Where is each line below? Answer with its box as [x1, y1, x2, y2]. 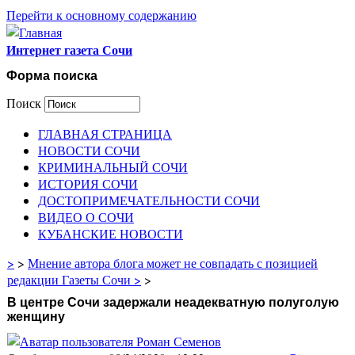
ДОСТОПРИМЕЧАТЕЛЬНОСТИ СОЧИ [38, 191, 260, 208]
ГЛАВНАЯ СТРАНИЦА [38, 124, 172, 142]
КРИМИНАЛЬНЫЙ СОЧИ [38, 158, 188, 175]
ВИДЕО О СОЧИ [38, 208, 134, 225]
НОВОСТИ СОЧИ [38, 141, 140, 158]
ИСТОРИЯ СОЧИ [38, 174, 138, 192]
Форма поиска [6, 69, 97, 83]
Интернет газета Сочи [6, 40, 132, 59]
